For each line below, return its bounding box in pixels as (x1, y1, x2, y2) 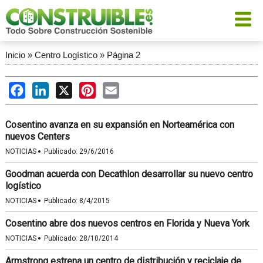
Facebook (25, 82, 66, 93)
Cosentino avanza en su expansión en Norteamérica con (5, 119, 234, 130)
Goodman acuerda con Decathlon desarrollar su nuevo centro (5, 168, 253, 180)
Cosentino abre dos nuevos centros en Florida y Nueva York (5, 218, 249, 229)
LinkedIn (48, 82, 84, 93)
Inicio (5, 50, 25, 60)
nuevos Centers (5, 131, 70, 142)
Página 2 (106, 50, 140, 60)
